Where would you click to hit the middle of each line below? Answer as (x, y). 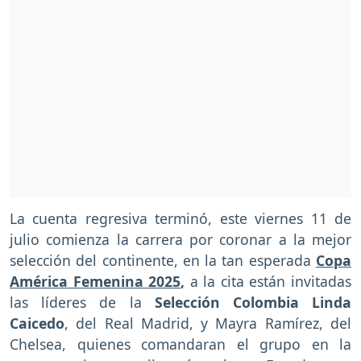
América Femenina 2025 (95, 282)
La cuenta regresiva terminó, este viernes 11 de (180, 219)
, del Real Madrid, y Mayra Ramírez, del (208, 324)
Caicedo (37, 324)
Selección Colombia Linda (253, 303)
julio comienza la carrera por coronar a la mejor (180, 240)
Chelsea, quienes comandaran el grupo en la (180, 344)
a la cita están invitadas (268, 282)
